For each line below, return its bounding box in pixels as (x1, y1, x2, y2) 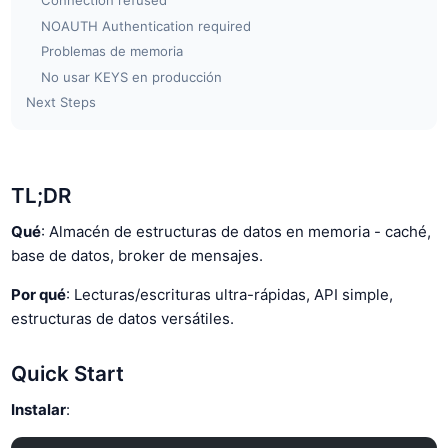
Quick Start (11, 361, 125, 387)
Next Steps (26, 94, 97, 110)
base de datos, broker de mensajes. (11, 245, 264, 265)
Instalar (11, 399, 67, 419)
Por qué (11, 284, 67, 304)
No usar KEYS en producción (41, 68, 223, 85)
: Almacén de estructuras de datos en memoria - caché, (41, 221, 432, 241)
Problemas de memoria (41, 43, 184, 59)
